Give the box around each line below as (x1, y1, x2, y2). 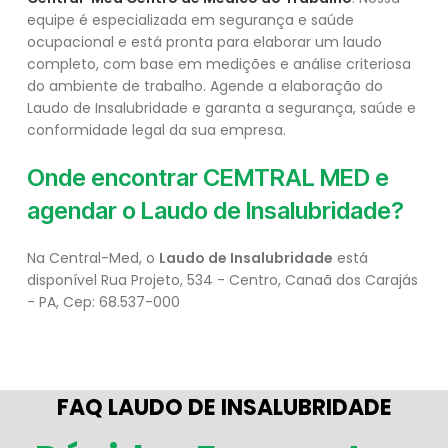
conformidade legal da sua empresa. (27, 120, 286, 141)
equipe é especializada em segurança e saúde (27, 10, 354, 31)
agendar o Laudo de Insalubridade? (27, 196, 404, 226)
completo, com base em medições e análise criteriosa (27, 54, 411, 75)
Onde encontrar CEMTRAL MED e (27, 163, 389, 193)
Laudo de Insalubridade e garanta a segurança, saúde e (27, 98, 416, 119)
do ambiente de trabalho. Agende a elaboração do (27, 76, 383, 97)
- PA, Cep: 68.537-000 (27, 292, 180, 313)
